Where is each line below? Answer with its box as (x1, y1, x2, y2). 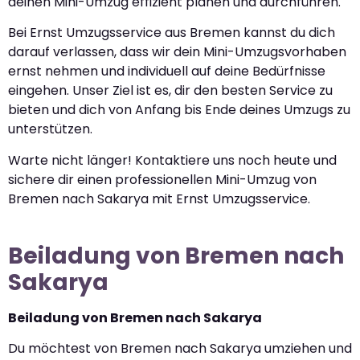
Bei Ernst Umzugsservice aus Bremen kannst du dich (8, 23, 335, 43)
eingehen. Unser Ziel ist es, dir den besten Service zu (8, 81, 333, 100)
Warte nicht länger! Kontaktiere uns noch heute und (8, 150, 337, 170)
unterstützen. (8, 120, 92, 139)
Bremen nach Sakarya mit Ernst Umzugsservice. (8, 189, 310, 208)
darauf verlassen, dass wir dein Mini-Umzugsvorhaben (8, 43, 346, 62)
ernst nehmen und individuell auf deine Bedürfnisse (8, 62, 325, 81)
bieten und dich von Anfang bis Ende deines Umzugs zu (8, 100, 350, 120)
